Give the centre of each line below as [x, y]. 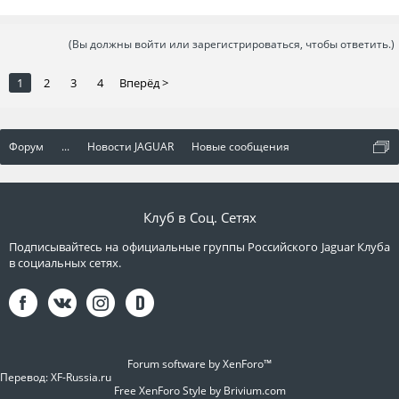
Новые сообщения [240, 147]
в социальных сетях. [65, 263]
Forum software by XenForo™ [199, 364]
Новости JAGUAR [130, 147]
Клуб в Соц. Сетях [199, 218]
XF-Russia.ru [81, 378]
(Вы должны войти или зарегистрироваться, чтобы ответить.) [232, 45]
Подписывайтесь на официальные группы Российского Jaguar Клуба [199, 247]
